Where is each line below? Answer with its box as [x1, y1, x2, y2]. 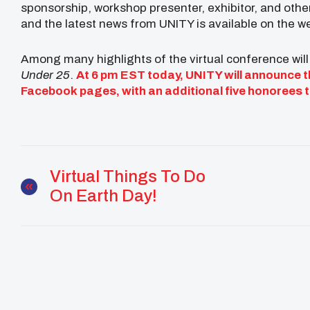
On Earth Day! [50, 187, 157, 206]
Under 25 [21, 68, 70, 82]
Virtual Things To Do [50, 167, 206, 186]
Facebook [21, 84, 77, 98]
